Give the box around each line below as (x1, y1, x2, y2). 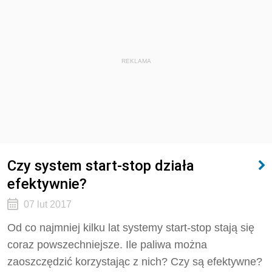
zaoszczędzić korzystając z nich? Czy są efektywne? (7, 256, 262, 268)
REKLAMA (121, 58, 151, 64)
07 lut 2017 (23, 199, 72, 209)
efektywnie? (7, 175, 87, 192)
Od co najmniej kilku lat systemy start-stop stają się (7, 222, 254, 234)
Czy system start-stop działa (7, 157, 194, 174)
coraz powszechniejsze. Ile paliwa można (7, 239, 207, 251)
